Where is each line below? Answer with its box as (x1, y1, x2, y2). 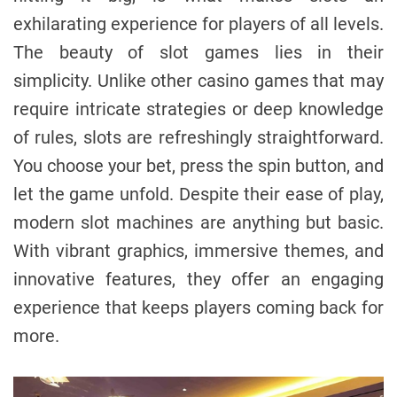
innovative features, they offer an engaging (13, 268, 384, 290)
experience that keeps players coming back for (13, 296, 384, 318)
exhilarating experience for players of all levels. (13, 12, 384, 35)
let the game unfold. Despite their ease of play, (13, 183, 384, 205)
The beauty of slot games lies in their (13, 41, 384, 63)
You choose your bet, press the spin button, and (13, 154, 384, 176)
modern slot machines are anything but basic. (13, 211, 384, 233)
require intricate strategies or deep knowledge (13, 97, 384, 120)
